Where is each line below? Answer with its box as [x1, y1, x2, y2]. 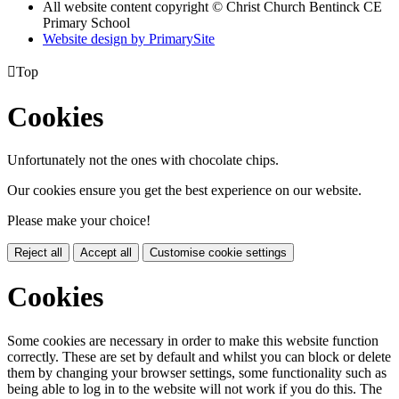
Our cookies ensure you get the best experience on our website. [7, 183, 362, 198]
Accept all [80, 246, 132, 259]
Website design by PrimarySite [43, 31, 215, 47]
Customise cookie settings [150, 246, 287, 259]
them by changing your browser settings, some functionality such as [7, 364, 387, 380]
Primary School [43, 15, 130, 31]
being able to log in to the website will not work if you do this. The [7, 380, 382, 396]
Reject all [14, 246, 62, 259]
